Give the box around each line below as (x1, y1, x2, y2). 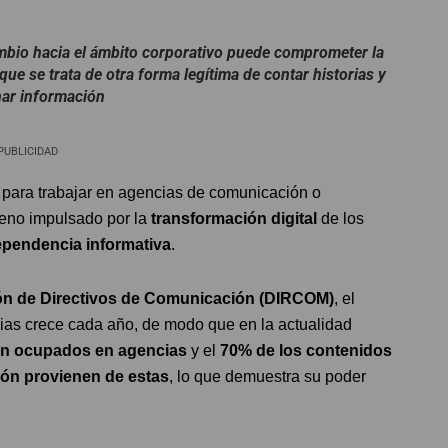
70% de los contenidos (220, 341, 392, 359)
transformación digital (151, 209, 317, 227)
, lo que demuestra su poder (169, 367, 366, 385)
